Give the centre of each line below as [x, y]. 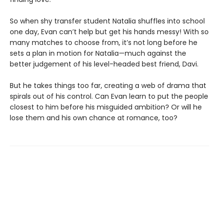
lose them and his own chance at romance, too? [95, 118]
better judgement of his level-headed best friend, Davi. [104, 64]
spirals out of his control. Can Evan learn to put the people [109, 96]
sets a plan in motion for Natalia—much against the [98, 53]
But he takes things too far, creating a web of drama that [108, 85]
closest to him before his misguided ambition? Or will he [106, 107]
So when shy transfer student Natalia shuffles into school [107, 21]
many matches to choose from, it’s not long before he [104, 42]
